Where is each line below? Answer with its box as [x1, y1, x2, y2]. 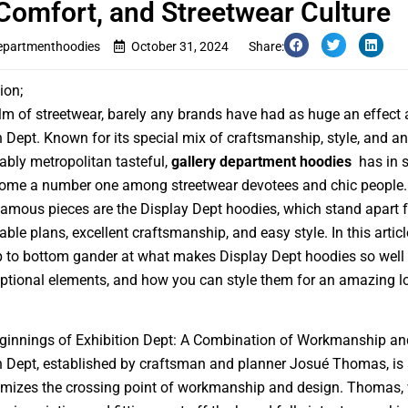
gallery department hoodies [170, 153, 352, 170]
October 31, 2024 [130, 39, 229, 54]
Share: [249, 39, 284, 54]
